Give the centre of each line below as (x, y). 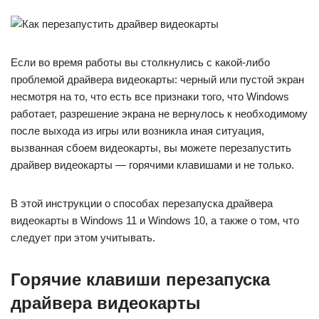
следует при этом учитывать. (83, 237)
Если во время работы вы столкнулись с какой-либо (140, 62)
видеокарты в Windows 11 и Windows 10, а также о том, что (155, 220)
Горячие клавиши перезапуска (140, 279)
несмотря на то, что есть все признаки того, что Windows (150, 96)
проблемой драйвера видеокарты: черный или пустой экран (157, 79)
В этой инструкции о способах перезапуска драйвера (142, 203)
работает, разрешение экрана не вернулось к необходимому (159, 114)
